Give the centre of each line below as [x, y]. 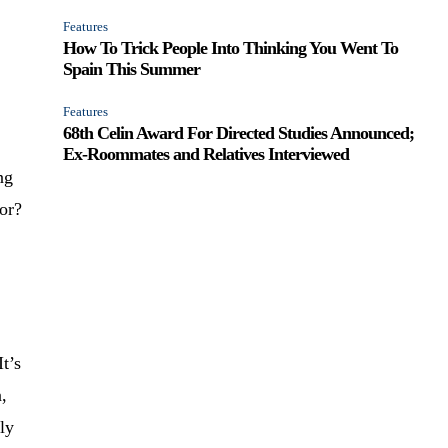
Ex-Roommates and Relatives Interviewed [206, 153]
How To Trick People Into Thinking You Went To [231, 47]
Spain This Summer [132, 68]
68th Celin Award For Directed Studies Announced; [239, 132]
